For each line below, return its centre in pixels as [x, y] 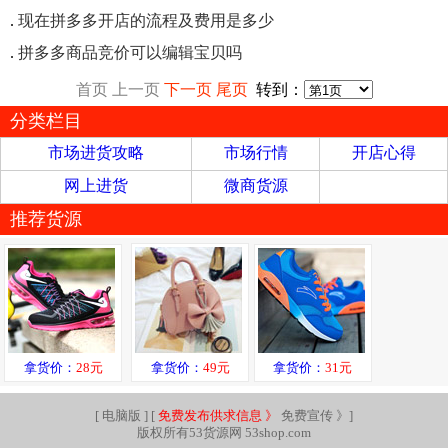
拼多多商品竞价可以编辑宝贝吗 [130, 53]
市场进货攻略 [96, 153]
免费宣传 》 [313, 415]
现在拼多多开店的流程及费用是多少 [146, 21]
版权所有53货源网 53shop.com [224, 432]
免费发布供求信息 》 [218, 415]
